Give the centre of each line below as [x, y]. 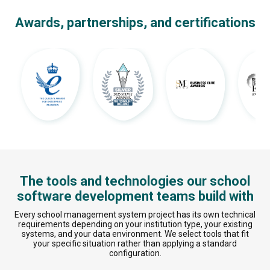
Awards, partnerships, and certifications [135, 23]
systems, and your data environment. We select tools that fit [135, 234]
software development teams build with [135, 196]
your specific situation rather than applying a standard [135, 244]
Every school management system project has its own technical [135, 215]
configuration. [135, 253]
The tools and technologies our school [135, 181]
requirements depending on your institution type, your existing [135, 224]
